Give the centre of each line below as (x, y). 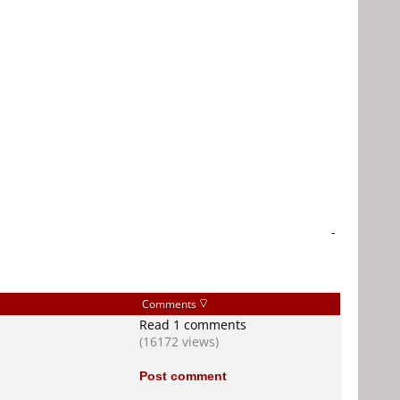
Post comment (183, 375)
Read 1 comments (193, 325)
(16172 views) (179, 342)
